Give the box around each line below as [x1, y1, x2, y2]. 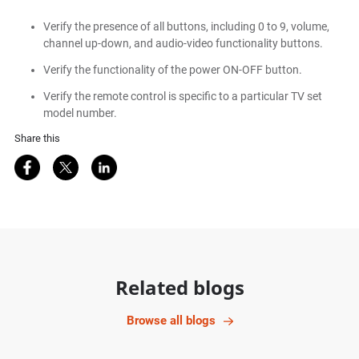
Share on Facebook [17, 155, 127, 171]
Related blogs [115, 274, 244, 301]
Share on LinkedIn [94, 155, 196, 171]
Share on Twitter [55, 155, 149, 171]
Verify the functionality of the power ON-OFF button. [42, 63, 302, 77]
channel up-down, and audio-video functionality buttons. [42, 37, 323, 50]
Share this [14, 132, 60, 145]
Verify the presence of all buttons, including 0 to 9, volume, [42, 20, 329, 34]
